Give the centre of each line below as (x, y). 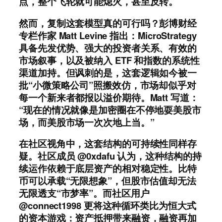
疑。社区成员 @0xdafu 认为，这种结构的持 (110, 156)
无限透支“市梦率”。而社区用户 (84, 193)
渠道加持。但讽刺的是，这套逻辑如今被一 (108, 72)
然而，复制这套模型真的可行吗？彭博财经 (108, 23)
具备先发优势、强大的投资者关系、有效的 (108, 48)
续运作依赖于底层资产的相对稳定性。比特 (108, 168)
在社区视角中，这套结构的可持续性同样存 (108, 144)
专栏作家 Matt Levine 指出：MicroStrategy (108, 35)
